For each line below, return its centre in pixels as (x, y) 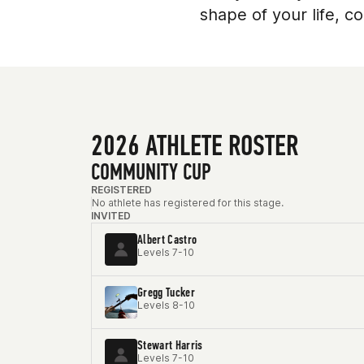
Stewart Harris (170, 345)
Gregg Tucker (166, 292)
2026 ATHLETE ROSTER (195, 146)
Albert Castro (167, 239)
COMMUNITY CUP (151, 172)
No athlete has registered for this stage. (188, 203)
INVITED (111, 216)
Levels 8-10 (166, 305)
